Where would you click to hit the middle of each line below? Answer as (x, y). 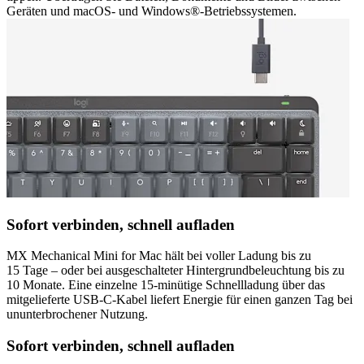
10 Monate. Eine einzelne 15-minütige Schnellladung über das (166, 285)
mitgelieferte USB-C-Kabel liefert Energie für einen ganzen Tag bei (180, 300)
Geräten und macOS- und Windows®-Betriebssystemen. (152, 11)
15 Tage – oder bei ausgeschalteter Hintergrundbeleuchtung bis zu (175, 271)
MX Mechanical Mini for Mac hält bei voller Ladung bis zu (159, 256)
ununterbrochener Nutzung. (77, 314)
